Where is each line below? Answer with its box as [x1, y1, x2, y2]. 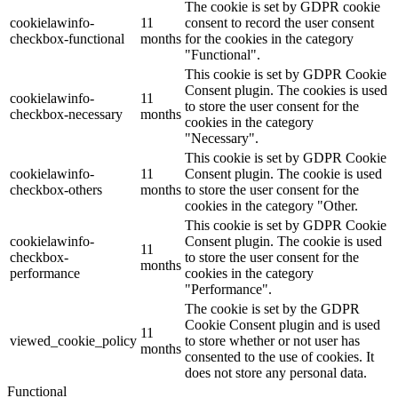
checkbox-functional [10, 30, 124, 46]
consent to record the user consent [185, 14, 374, 30]
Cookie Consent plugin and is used [185, 316, 380, 332]
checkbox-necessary [10, 106, 123, 122]
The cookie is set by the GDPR [185, 300, 360, 316]
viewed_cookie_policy [10, 332, 137, 348]
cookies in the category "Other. [185, 197, 358, 213]
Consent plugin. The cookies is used [185, 82, 387, 98]
